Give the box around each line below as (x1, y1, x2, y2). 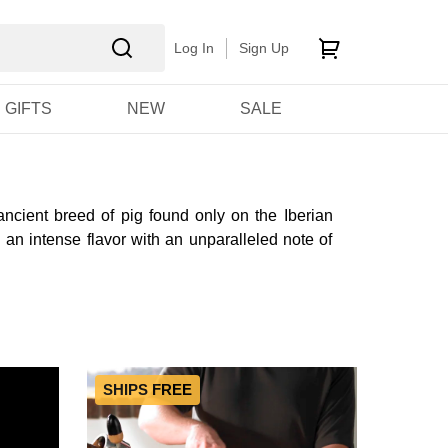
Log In (173, 39, 214, 56)
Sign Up (238, 39, 289, 56)
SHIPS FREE (103, 382, 193, 398)
